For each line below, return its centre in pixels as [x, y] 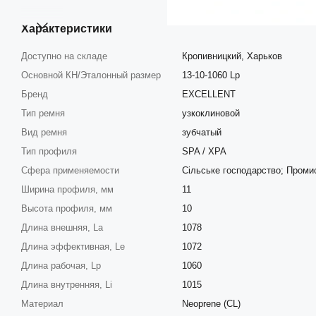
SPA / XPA [204, 151]
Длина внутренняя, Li [67, 284]
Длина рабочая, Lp [61, 265]
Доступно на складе [64, 56]
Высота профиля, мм [67, 208]
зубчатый [202, 132]
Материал [42, 303]
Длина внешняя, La [62, 227]
